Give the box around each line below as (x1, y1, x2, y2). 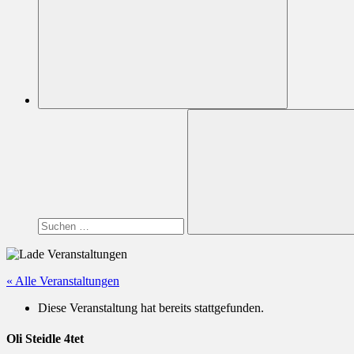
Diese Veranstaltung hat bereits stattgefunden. (38, 301, 264, 314)
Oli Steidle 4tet (6, 332, 84, 346)
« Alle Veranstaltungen (6, 274, 119, 288)
